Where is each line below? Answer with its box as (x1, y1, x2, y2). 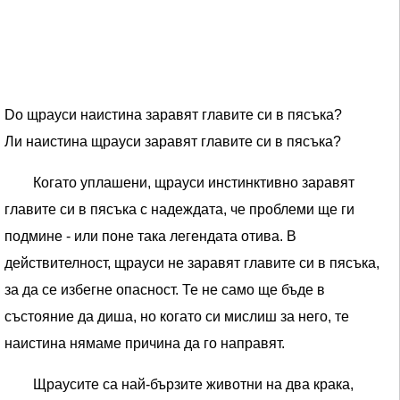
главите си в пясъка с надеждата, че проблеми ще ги (4, 202, 354, 217)
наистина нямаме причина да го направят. (4, 336, 285, 351)
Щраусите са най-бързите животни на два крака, (33, 377, 354, 392)
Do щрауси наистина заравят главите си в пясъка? (4, 107, 342, 122)
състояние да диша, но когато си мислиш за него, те (4, 309, 349, 324)
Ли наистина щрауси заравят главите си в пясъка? (4, 134, 341, 149)
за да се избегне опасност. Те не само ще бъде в (4, 282, 325, 297)
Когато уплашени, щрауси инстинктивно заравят (33, 175, 354, 190)
